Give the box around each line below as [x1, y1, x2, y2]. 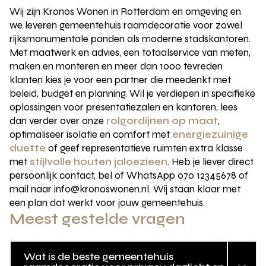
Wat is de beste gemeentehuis [24, 250, 174, 264]
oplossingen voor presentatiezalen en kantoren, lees [9, 101, 238, 114]
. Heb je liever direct [167, 156, 254, 169]
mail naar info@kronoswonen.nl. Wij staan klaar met [9, 183, 241, 196]
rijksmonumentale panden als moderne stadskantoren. [9, 33, 251, 46]
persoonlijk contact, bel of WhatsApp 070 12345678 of [9, 169, 249, 182]
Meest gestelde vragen [9, 210, 186, 229]
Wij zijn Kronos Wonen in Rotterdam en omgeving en [9, 5, 242, 18]
